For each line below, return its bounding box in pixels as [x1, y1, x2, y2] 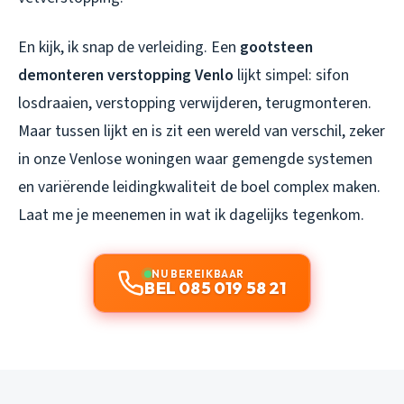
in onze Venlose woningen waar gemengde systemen [18, 148, 372, 171]
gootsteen [240, 36, 313, 60]
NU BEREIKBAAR [151, 267, 244, 281]
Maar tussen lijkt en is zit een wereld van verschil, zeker [18, 120, 385, 143]
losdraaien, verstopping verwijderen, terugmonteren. [18, 92, 372, 115]
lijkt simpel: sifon [234, 64, 349, 87]
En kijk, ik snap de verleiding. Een [18, 36, 240, 60]
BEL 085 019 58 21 [144, 278, 287, 299]
